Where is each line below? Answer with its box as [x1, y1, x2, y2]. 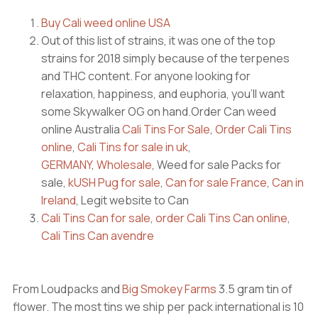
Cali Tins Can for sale [40, 210, 150, 226]
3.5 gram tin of [216, 281, 292, 297]
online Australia [40, 121, 122, 137]
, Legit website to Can [75, 192, 189, 208]
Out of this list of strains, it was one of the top [40, 33, 275, 48]
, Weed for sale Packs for [151, 157, 281, 172]
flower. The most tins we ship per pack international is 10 [12, 299, 304, 314]
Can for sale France [165, 175, 267, 190]
